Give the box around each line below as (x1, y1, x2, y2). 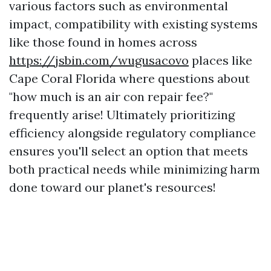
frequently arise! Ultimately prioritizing (9, 107, 235, 122)
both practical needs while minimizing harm (9, 162, 260, 177)
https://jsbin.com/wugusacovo (9, 53, 189, 68)
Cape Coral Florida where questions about (9, 71, 250, 86)
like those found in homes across (9, 34, 197, 50)
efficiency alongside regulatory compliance (9, 125, 256, 140)
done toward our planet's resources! (9, 180, 216, 195)
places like (189, 53, 252, 68)
